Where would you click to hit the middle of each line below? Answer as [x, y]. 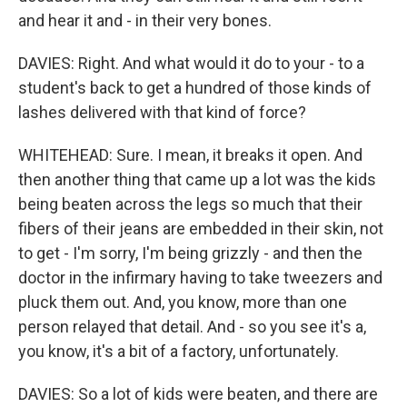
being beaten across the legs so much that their [190, 204]
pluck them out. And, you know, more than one [183, 302]
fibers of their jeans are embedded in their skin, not [201, 228]
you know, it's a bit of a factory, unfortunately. [179, 351]
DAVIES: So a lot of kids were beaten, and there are [198, 394]
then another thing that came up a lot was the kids [197, 179]
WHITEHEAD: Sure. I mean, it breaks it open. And [190, 155]
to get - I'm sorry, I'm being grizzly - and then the [190, 253]
